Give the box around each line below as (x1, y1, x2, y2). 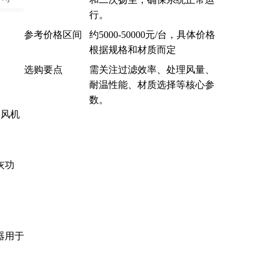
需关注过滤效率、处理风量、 (89, 64, 215, 75)
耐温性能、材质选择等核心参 (89, 79, 215, 90)
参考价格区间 (24, 29, 82, 40)
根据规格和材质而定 (89, 44, 176, 55)
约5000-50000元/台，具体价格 (89, 29, 215, 40)
